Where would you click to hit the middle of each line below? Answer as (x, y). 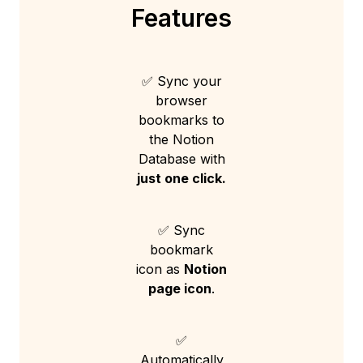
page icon (180, 289)
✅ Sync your (181, 81)
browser (181, 101)
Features (181, 18)
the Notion (181, 140)
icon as (160, 269)
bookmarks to (181, 120)
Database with (181, 159)
